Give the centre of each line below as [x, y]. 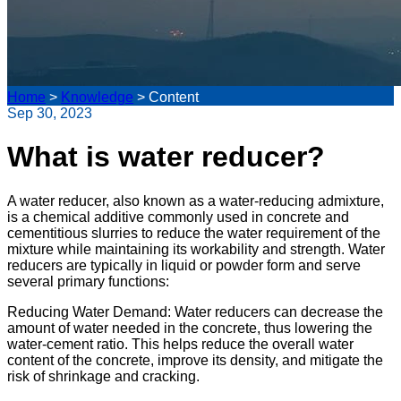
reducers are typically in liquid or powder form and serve [184, 265]
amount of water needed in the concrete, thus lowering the [190, 328]
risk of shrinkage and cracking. [103, 376]
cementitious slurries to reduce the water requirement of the [194, 233]
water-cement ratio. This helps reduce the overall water [180, 344]
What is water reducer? [166, 157]
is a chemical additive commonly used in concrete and [178, 217]
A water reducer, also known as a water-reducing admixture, [196, 200]
